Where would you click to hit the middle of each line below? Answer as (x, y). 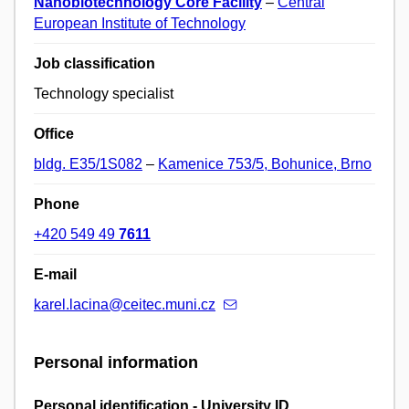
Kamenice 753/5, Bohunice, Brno (265, 164)
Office (54, 134)
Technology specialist (104, 94)
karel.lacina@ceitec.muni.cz (125, 305)
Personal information (116, 363)
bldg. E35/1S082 (88, 164)
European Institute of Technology (140, 24)
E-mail (55, 275)
